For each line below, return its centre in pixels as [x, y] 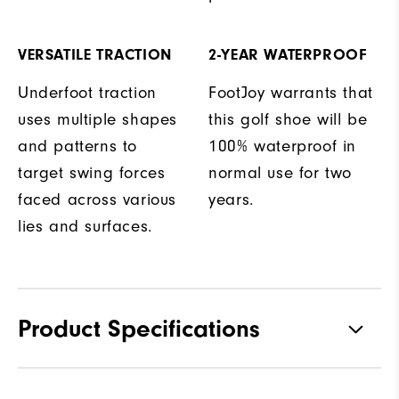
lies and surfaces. [85, 226]
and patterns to [77, 146]
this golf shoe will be [288, 119]
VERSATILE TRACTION [95, 54]
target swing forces [92, 172]
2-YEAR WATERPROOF [288, 54]
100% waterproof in [282, 146]
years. [231, 199]
